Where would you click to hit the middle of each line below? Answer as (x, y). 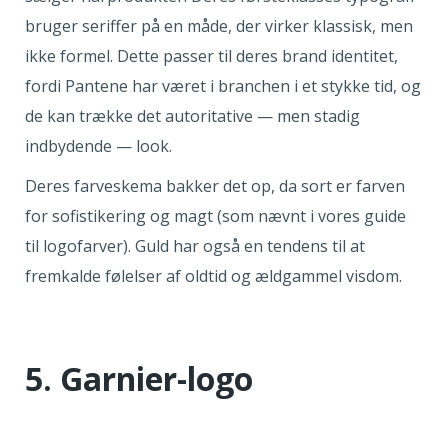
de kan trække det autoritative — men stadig (192, 115)
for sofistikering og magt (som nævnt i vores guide (215, 215)
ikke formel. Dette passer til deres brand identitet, (211, 55)
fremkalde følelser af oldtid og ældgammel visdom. (215, 275)
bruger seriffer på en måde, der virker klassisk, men (219, 25)
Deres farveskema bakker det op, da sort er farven (215, 185)
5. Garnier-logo (139, 378)
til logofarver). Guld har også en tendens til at (195, 245)
